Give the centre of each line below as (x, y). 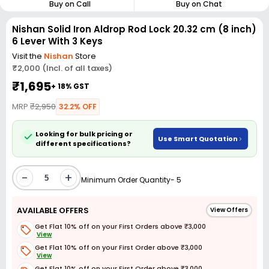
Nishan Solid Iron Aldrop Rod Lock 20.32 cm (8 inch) (134, 29)
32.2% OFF (78, 107)
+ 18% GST (70, 86)
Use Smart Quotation (198, 138)
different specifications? (83, 144)
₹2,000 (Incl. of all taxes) (62, 68)
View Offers (229, 210)
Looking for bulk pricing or (84, 134)
